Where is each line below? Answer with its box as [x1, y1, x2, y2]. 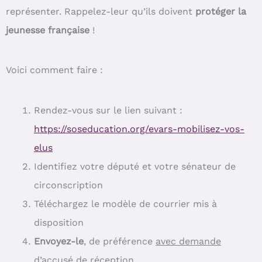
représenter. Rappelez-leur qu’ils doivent [6, 5, 195, 17]
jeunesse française [6, 24, 92, 36]
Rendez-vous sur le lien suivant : [34, 104, 182, 116]
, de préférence [84, 235, 156, 247]
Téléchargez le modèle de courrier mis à [34, 198, 217, 209]
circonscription [34, 179, 103, 191]
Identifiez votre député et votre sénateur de [34, 160, 236, 172]
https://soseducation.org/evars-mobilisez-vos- [34, 123, 244, 135]
